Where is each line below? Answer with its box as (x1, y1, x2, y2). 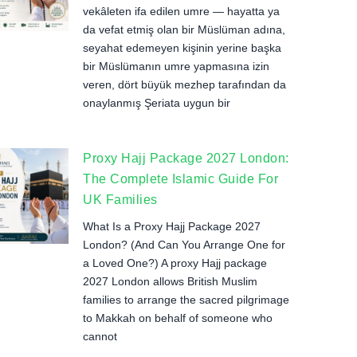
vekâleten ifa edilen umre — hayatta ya (83, 5, 280, 18)
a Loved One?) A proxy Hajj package (83, 257, 267, 269)
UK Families (83, 193, 158, 206)
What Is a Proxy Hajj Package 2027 (83, 220, 261, 233)
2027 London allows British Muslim (83, 275, 257, 288)
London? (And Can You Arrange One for (83, 238, 285, 251)
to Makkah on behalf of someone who (83, 312, 273, 324)
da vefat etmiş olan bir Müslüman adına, (83, 23, 285, 36)
